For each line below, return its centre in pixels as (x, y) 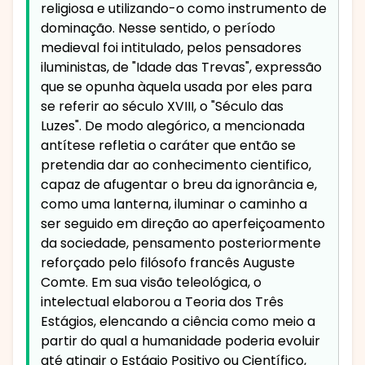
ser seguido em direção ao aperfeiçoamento (183, 224)
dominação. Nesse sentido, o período (158, 29)
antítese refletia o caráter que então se (168, 146)
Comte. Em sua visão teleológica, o (151, 283)
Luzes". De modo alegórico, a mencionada (173, 126)
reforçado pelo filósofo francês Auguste (168, 263)
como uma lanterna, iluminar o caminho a (174, 204)
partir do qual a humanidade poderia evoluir (180, 341)
